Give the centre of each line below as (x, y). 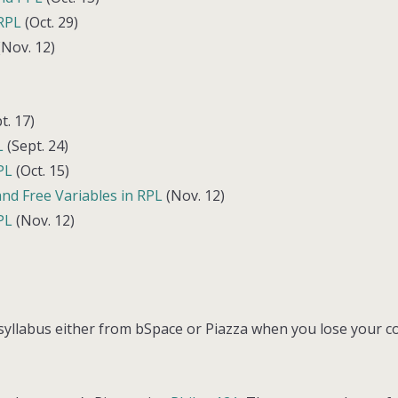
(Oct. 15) (41, 170)
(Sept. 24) (36, 145)
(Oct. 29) (50, 22)
